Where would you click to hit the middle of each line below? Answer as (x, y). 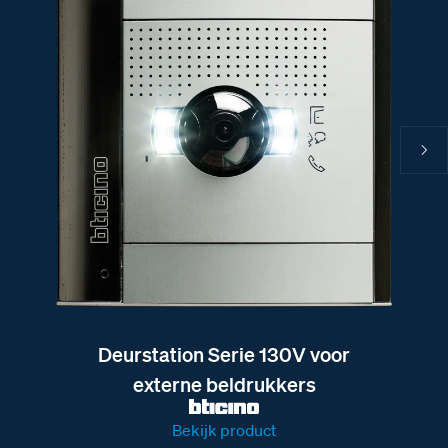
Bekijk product (224, 429)
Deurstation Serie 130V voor (224, 354)
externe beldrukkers (224, 384)
